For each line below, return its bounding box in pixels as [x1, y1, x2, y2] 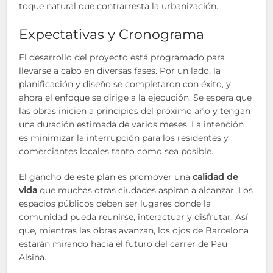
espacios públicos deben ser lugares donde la [19, 198, 211, 210]
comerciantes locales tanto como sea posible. [19, 146, 214, 157]
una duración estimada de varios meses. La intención [19, 119, 244, 130]
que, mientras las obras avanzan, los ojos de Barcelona [19, 225, 249, 236]
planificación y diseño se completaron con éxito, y [19, 79, 232, 90]
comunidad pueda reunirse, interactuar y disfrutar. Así [19, 211, 249, 223]
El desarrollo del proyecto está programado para [19, 52, 225, 63]
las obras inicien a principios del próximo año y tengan [19, 105, 251, 117]
